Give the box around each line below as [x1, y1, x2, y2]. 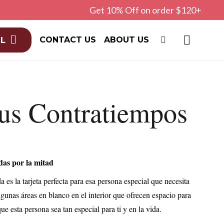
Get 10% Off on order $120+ [89, 4, 201, 15]
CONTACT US [39, 35, 96, 44]
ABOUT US [104, 35, 149, 44]
